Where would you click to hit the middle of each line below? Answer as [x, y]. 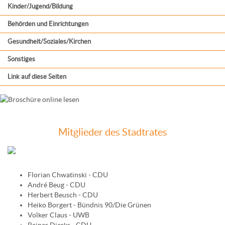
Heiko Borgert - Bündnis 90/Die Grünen [89, 205]
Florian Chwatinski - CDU [68, 175]
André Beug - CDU [57, 185]
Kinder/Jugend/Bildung [40, 6]
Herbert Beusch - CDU [63, 195]
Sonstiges [21, 59]
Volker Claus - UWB [59, 215]
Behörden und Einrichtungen [48, 24]
